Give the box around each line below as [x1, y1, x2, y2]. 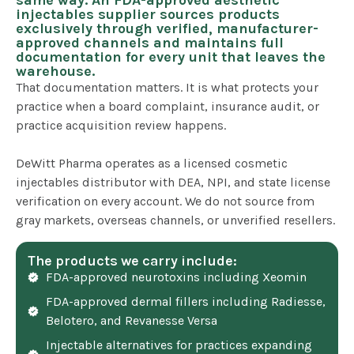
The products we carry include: [28, 251, 237, 269]
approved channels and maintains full [16, 34, 284, 52]
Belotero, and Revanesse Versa [45, 312, 217, 328]
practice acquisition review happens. [16, 118, 226, 134]
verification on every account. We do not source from [16, 194, 314, 209]
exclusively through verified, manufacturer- [16, 20, 318, 38]
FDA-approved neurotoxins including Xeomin [45, 269, 307, 284]
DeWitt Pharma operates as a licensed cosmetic [16, 156, 288, 171]
